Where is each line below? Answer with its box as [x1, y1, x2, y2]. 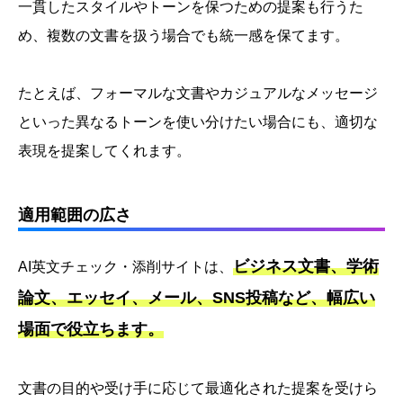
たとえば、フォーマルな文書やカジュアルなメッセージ [18, 85, 378, 102]
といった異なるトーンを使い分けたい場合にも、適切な [18, 114, 378, 130]
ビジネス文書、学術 [233, 257, 379, 276]
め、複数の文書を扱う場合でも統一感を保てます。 [18, 28, 349, 44]
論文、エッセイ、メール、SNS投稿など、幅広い [18, 289, 375, 308]
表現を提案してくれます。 [18, 143, 191, 159]
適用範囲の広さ [18, 205, 131, 224]
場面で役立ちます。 [18, 320, 164, 339]
